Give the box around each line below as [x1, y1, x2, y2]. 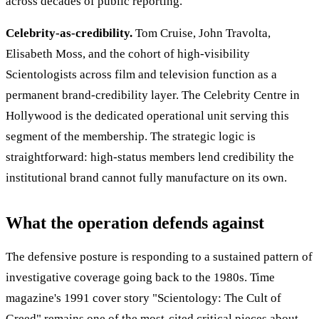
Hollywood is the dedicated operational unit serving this [6, 109, 289, 123]
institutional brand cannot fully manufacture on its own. [6, 171, 287, 185]
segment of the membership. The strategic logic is [6, 130, 256, 144]
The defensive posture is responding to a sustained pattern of [6, 250, 313, 264]
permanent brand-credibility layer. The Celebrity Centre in [6, 88, 300, 103]
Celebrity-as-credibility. [6, 26, 132, 41]
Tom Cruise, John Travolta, [132, 26, 271, 41]
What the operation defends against [6, 214, 264, 233]
